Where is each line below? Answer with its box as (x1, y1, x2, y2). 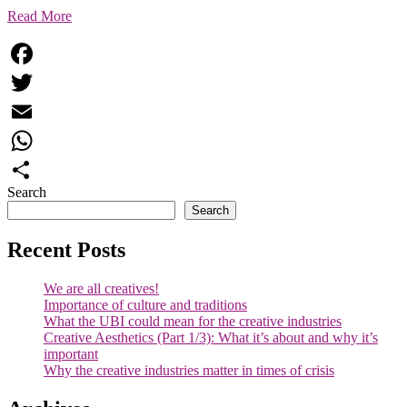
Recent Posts (7, 238, 125, 263)
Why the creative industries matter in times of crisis (44, 362, 334, 379)
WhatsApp (7, 162, 69, 178)
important (44, 346, 98, 362)
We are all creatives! (44, 281, 159, 297)
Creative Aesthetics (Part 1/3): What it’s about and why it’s (44, 330, 378, 346)
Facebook (7, 74, 64, 91)
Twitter (7, 104, 48, 120)
